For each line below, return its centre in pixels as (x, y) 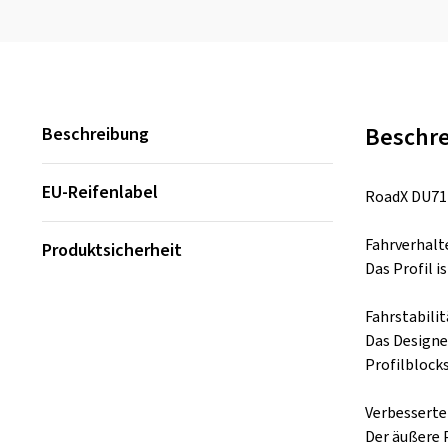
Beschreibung (95, 134)
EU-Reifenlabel (100, 192)
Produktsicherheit (112, 250)
